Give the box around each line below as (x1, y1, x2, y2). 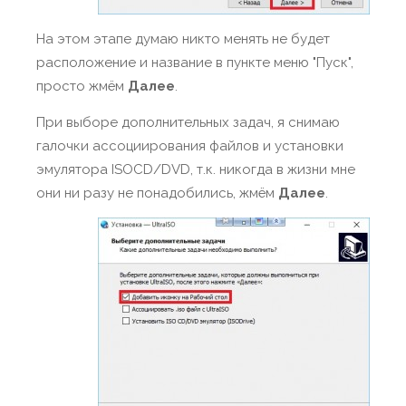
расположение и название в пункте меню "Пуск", (36, 54, 353, 71)
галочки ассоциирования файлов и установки (36, 138, 343, 154)
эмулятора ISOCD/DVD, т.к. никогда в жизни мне (36, 161, 355, 178)
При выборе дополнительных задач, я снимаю (36, 114, 340, 130)
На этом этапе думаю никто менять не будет (36, 31, 330, 47)
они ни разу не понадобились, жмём (36, 185, 278, 201)
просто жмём (36, 78, 128, 94)
